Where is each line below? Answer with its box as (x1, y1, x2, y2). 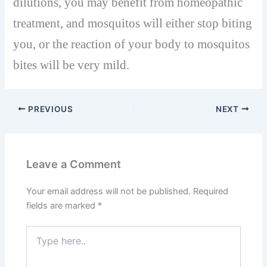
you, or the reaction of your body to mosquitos (13, 37, 250, 52)
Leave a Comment (26, 157, 122, 171)
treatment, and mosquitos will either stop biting (13, 16, 253, 31)
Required (193, 185, 229, 197)
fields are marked (26, 200, 98, 211)
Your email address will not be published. (26, 185, 191, 197)
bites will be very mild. (13, 58, 130, 73)
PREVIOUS (26, 104, 73, 114)
